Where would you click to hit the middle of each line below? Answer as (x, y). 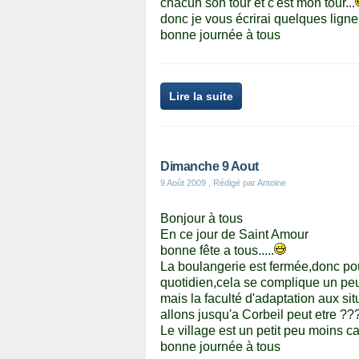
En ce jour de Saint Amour (234, 234)
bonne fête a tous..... (217, 250)
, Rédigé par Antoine (246, 183)
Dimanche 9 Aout (210, 166)
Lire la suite (201, 96)
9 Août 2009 (183, 183)
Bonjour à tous (202, 218)
